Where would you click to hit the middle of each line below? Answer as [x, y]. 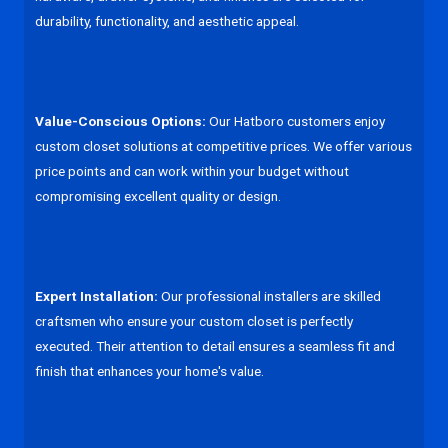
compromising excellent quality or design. [158, 196]
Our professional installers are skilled [269, 296]
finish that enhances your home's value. [149, 371]
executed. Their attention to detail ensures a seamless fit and [215, 346]
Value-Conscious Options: [120, 121]
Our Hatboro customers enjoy [295, 121]
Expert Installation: [96, 296]
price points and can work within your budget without [192, 171]
